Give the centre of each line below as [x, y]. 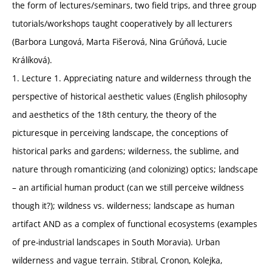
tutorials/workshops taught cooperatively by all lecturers [122, 23]
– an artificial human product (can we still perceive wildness [128, 187]
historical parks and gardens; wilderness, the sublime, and [125, 151]
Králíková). [32, 59]
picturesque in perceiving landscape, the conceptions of [120, 132]
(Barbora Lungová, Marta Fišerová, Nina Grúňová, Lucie [120, 41]
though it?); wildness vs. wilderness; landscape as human [123, 205]
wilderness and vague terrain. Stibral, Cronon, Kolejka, [117, 260]
